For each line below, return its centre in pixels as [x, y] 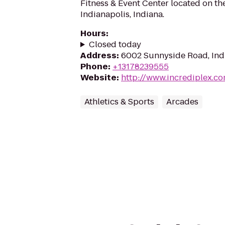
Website [98, 78]
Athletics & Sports [119, 102]
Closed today [115, 44]
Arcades [182, 102]
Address [98, 55]
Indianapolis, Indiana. [122, 14]
